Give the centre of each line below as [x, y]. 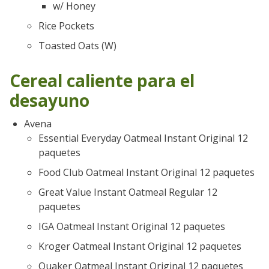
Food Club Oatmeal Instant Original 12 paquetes [147, 172]
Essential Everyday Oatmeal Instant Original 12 [143, 138]
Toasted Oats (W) [77, 45]
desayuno [50, 100]
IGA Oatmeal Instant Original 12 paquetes [132, 226]
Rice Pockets [66, 26]
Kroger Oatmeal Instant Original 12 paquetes [140, 246]
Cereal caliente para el [102, 80]
